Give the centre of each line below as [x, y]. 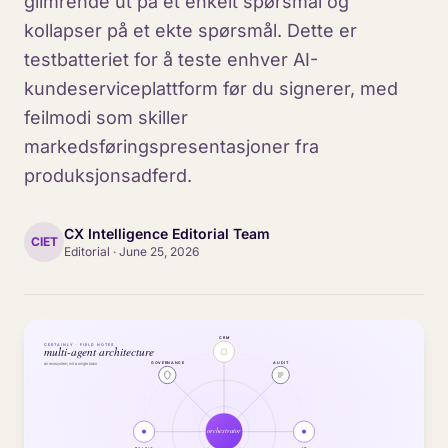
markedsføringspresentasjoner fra [171, 146]
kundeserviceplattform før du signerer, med [211, 88]
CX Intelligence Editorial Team [167, 233]
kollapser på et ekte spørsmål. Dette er [190, 30]
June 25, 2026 [159, 251]
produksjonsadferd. [108, 175]
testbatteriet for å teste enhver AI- [171, 59]
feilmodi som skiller [106, 117]
